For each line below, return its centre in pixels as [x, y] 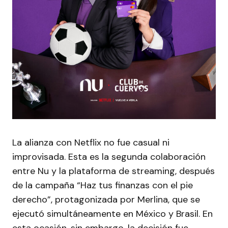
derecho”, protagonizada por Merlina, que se [106, 199]
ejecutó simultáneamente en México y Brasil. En [112, 213]
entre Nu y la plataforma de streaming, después [113, 171]
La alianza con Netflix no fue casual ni [91, 142]
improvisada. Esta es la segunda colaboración [109, 156]
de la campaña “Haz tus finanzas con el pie [103, 185]
